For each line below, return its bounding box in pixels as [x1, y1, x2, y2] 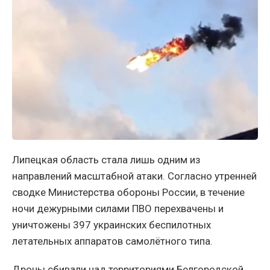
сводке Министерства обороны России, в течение [12, 186, 245, 198]
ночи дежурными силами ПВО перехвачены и [12, 202, 224, 215]
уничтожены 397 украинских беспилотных [12, 218, 211, 231]
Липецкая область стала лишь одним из [12, 153, 201, 166]
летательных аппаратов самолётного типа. [12, 234, 213, 247]
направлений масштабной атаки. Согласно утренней [12, 169, 257, 182]
